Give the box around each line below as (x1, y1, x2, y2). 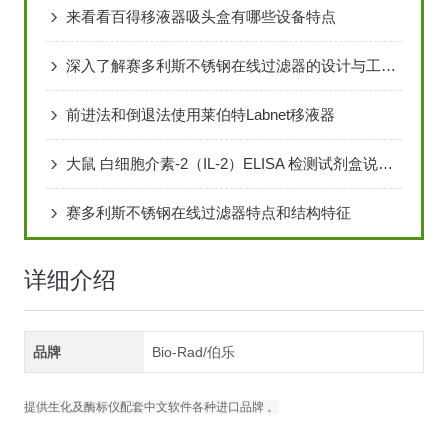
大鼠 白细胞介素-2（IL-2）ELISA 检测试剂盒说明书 (377, 155, 393, 173)
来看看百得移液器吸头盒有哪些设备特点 (65, 8, 336, 26)
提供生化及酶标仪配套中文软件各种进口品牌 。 (23, 400, 279, 415)
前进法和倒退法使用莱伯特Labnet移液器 (65, 106, 335, 124)
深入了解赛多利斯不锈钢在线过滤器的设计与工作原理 (380, 57, 396, 75)
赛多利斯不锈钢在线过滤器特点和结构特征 (65, 204, 351, 222)
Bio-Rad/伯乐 (152, 344, 236, 361)
